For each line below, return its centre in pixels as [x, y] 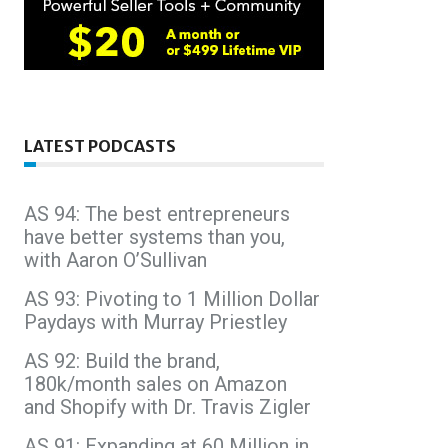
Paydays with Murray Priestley [155, 321]
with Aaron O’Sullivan [115, 259]
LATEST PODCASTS [100, 145]
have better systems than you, [154, 236]
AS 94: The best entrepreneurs [157, 213]
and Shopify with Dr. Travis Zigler [167, 406]
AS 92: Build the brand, [122, 360]
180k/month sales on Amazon [155, 383]
